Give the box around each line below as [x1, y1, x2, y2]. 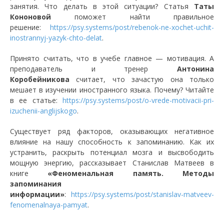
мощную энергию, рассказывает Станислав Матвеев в [10, 157, 214, 167]
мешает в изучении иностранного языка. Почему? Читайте [10, 84, 214, 94]
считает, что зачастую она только [69, 74, 214, 84]
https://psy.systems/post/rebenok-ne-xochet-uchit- [50, 22, 214, 32]
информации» [10, 189, 64, 199]
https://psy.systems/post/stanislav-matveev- [71, 189, 214, 199]
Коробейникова [10, 74, 69, 84]
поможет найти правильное [74, 11, 214, 21]
